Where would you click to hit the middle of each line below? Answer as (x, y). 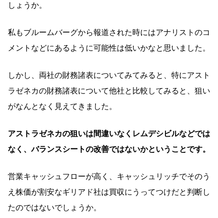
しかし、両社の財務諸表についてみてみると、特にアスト (109, 75)
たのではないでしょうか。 (54, 207)
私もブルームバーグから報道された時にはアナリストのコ (109, 32)
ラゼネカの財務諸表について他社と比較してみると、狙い (109, 91)
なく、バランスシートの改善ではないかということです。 (109, 149)
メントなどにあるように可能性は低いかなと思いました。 (109, 48)
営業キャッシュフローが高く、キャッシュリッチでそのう (109, 176)
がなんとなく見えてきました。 (62, 106)
